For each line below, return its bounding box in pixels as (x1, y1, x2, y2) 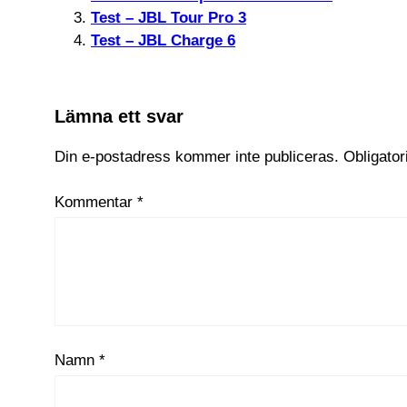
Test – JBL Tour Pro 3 (91, 8, 246, 26)
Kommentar (55, 193, 137, 211)
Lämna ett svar (55, 105, 184, 126)
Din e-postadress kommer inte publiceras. (55, 147, 339, 165)
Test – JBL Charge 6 (91, 31, 235, 49)
